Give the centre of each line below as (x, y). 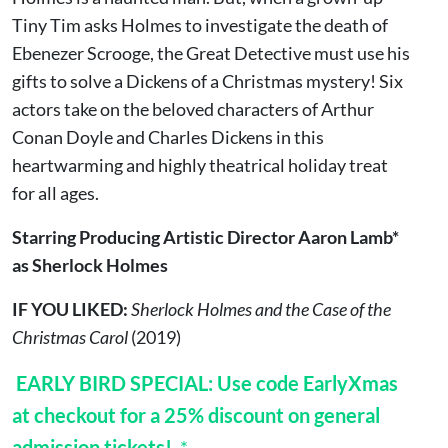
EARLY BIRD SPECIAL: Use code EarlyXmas (207, 382)
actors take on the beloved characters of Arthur (193, 108)
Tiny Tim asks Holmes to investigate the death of (200, 24)
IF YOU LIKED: (71, 308)
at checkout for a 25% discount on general (196, 414)
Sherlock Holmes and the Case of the (261, 308)
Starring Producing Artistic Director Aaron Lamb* (205, 236)
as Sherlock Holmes (90, 264)
